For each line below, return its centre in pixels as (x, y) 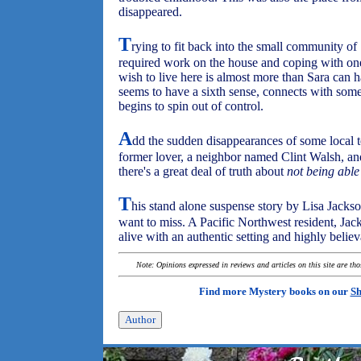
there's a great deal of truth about (203, 171)
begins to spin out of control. (191, 106)
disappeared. (150, 12)
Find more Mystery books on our (274, 291)
